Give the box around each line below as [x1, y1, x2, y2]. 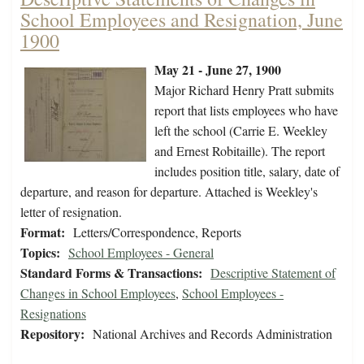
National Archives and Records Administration [93, 325, 332, 343]
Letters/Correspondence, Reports [73, 223, 241, 241]
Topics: [20, 243, 60, 262]
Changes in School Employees [20, 284, 175, 302]
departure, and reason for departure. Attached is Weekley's [20, 183, 318, 201]
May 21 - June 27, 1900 [154, 60, 281, 80]
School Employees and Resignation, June [20, 6, 343, 33]
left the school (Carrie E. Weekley [154, 122, 327, 140]
